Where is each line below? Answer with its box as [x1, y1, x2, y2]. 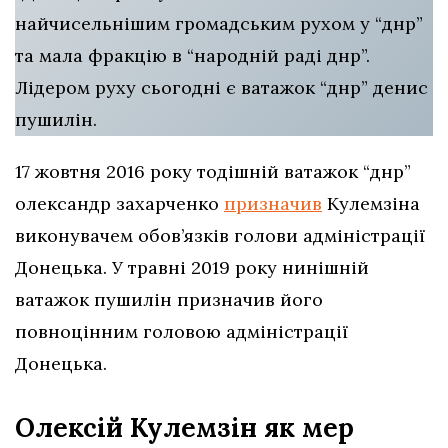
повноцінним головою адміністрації [15, 320, 348, 344]
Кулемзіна [322, 192, 420, 216]
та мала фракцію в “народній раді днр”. [15, 44, 370, 68]
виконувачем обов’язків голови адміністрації [15, 224, 425, 248]
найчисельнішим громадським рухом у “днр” [15, 12, 423, 36]
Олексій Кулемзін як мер [15, 411, 354, 445]
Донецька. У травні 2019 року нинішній [15, 256, 369, 280]
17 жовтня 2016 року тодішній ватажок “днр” [15, 160, 411, 184]
